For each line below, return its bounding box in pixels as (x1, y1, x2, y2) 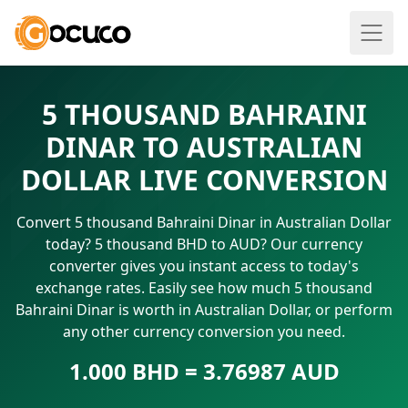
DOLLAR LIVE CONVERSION (20, 161, 388, 199)
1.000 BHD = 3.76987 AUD (68, 356, 340, 386)
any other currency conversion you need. (63, 321, 345, 342)
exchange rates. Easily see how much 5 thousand (36, 278, 372, 298)
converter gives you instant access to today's (49, 256, 359, 276)
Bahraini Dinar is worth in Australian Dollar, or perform (15, 300, 393, 320)
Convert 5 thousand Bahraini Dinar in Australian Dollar (16, 212, 392, 232)
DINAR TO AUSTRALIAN (46, 128, 362, 166)
